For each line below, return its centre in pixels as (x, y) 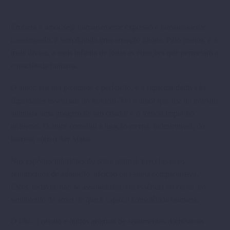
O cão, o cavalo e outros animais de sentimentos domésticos (107, 221)
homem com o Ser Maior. (52, 139)
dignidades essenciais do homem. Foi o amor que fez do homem (114, 100)
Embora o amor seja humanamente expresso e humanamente (108, 27)
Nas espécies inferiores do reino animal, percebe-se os (98, 161)
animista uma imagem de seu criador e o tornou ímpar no (102, 113)
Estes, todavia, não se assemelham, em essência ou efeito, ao (108, 186)
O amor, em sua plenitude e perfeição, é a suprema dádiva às (108, 87)
